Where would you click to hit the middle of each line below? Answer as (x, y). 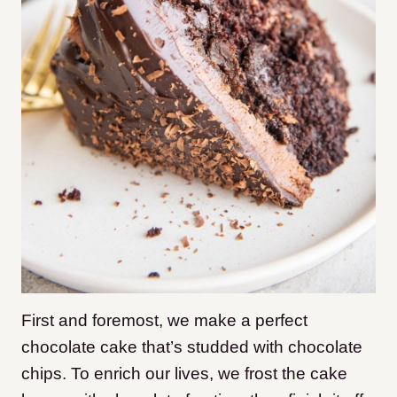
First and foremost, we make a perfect (164, 321)
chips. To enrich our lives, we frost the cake (184, 374)
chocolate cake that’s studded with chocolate (192, 347)
